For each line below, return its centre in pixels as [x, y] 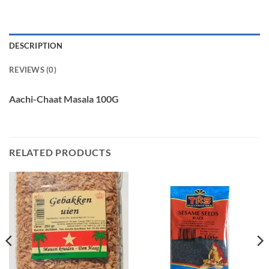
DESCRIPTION [36, 46]
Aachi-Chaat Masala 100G [64, 99]
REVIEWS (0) [33, 70]
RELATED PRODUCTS [60, 153]
